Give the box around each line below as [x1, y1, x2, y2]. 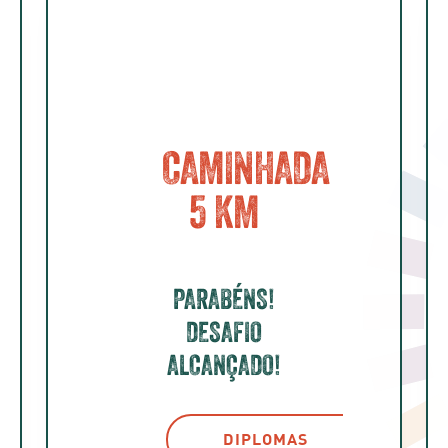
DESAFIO [186, 314, 262, 349]
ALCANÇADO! [167, 347, 281, 382]
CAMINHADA [161, 140, 330, 196]
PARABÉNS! [173, 281, 275, 316]
